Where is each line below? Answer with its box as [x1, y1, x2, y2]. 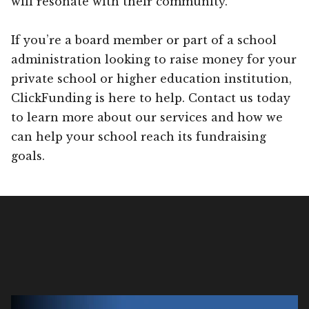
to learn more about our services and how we [11, 110, 283, 124]
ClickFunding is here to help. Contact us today [11, 90, 290, 105]
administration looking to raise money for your [11, 52, 297, 66]
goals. [11, 148, 45, 163]
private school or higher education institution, [11, 71, 292, 86]
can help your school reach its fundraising [11, 129, 266, 143]
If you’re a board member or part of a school [11, 32, 277, 47]
